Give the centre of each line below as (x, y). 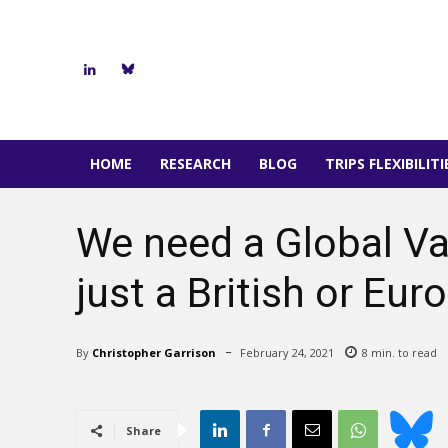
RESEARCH (195, 163)
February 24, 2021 (287, 353)
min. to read (402, 353)
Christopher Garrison (154, 352)
